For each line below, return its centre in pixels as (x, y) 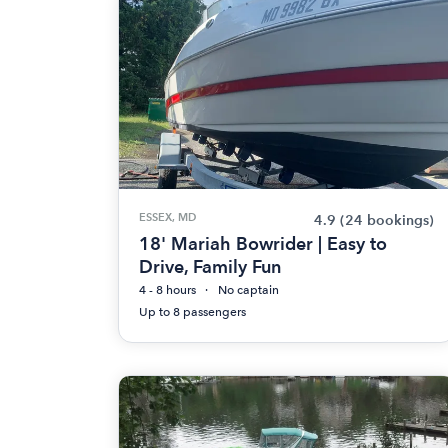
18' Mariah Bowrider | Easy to (263, 243)
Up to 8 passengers (192, 312)
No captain (248, 290)
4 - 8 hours (167, 290)
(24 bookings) (387, 220)
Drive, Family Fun (210, 266)
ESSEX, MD (167, 217)
